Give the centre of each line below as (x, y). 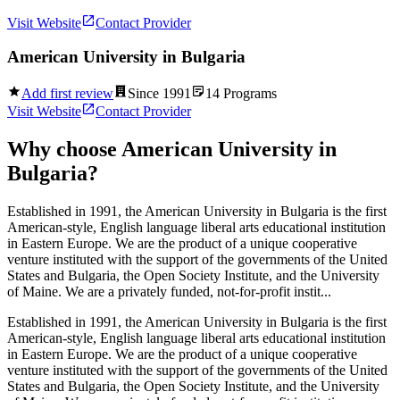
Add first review (67, 94)
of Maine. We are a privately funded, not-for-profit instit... (169, 291)
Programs (248, 94)
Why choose (64, 149)
